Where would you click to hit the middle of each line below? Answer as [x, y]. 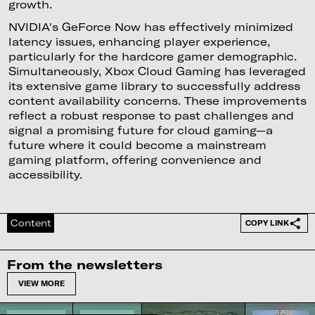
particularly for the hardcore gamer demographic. [152, 56]
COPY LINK [268, 223]
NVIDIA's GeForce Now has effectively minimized [150, 26]
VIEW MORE [41, 284]
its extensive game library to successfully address [154, 85]
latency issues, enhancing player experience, [139, 41]
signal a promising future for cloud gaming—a [140, 130]
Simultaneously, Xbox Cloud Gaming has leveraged [157, 71]
